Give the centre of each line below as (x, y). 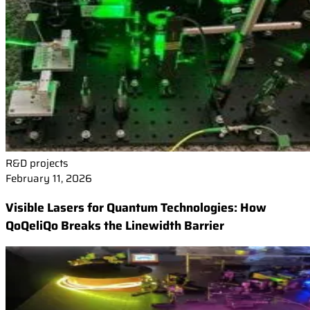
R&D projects (37, 164)
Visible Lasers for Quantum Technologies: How (136, 207)
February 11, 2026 (49, 179)
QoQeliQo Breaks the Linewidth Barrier (115, 225)
